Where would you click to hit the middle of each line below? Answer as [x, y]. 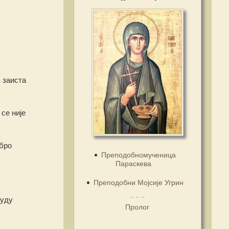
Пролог [137, 207]
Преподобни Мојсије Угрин [139, 182]
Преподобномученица [139, 155]
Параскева [133, 163]
